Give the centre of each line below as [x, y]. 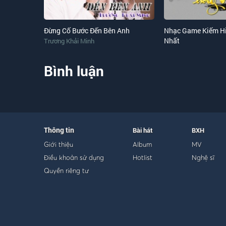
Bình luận [74, 71]
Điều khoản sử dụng [74, 157]
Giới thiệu [59, 144]
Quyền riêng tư [66, 171]
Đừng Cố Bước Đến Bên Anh [87, 31]
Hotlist [142, 157]
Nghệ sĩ [203, 157]
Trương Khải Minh [69, 41]
